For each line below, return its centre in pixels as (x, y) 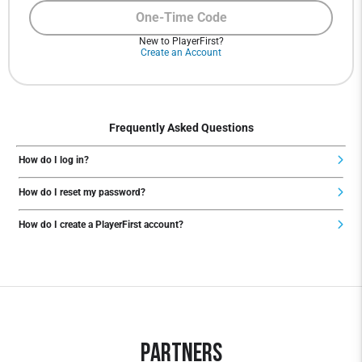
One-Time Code (181, 18)
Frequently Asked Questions (181, 128)
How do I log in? (54, 160)
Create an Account (181, 52)
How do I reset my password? (82, 193)
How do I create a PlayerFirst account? (101, 225)
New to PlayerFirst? (181, 41)
